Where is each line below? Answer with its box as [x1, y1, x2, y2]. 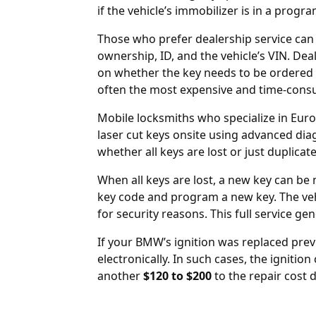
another [97, 268, 143, 284]
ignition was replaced [174, 234, 288, 250]
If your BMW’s [97, 234, 174, 250]
